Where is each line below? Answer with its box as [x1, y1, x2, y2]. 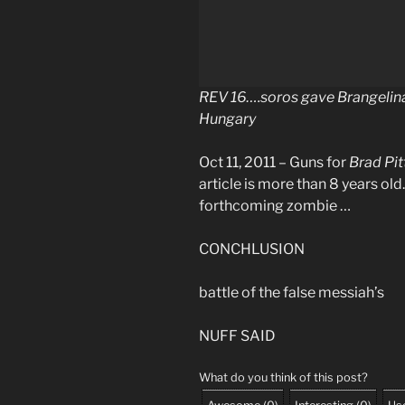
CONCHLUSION [199, 240, 305, 258]
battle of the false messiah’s [199, 283, 384, 301]
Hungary [199, 109, 256, 127]
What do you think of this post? [199, 370, 368, 384]
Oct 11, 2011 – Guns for [199, 153, 349, 171]
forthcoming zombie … [199, 196, 351, 214]
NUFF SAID [199, 326, 276, 344]
